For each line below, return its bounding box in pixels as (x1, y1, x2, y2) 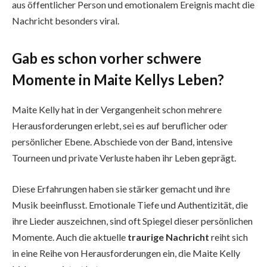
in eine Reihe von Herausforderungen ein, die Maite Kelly (12, 247, 240, 259)
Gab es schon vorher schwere (12, 49, 201, 67)
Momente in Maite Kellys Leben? (12, 71, 224, 89)
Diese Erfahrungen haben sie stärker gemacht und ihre (12, 182, 230, 194)
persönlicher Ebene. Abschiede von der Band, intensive (12, 136, 232, 148)
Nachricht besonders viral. (12, 14, 119, 26)
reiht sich (209, 231, 248, 243)
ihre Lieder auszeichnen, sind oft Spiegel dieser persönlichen (12, 215, 253, 226)
